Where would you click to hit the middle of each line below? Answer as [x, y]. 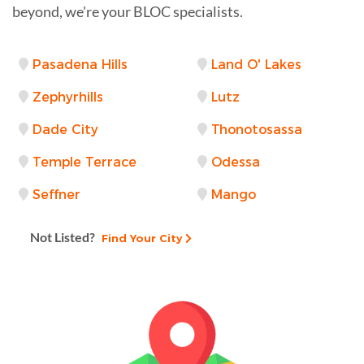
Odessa [236, 162]
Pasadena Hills [80, 64]
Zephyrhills [68, 97]
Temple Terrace [84, 162]
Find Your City [140, 238]
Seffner [56, 194]
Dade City [65, 129]
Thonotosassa [257, 129]
